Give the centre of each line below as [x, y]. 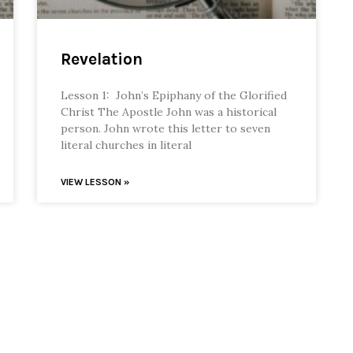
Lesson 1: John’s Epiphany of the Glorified [174, 96]
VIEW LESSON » [95, 182]
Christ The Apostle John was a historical [169, 112]
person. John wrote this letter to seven [166, 129]
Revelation [102, 59]
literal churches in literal [126, 145]
